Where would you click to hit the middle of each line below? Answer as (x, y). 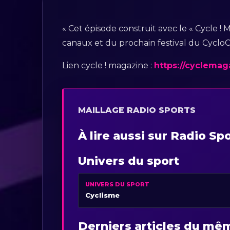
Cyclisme (103, 195)
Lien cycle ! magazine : (108, 65)
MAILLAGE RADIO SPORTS (137, 110)
